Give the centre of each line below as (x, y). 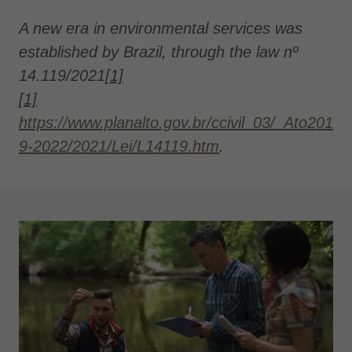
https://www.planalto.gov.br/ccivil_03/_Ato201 (176, 123)
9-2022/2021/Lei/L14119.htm (119, 147)
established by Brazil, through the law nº (158, 52)
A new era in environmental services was (161, 29)
